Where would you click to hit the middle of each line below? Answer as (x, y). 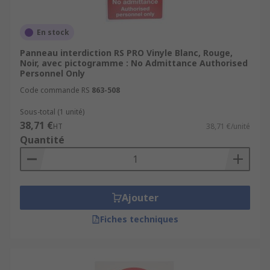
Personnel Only (52, 73)
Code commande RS (55, 90)
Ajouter (140, 198)
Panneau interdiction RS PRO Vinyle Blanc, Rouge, (126, 53)
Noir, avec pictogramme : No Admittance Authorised (134, 63)
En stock (53, 32)
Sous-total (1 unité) (52, 112)
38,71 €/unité (228, 126)
